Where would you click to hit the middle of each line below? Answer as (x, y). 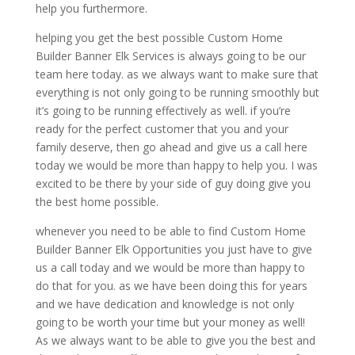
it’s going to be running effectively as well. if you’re (163, 111)
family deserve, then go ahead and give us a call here (171, 147)
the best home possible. (97, 202)
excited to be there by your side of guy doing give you (173, 184)
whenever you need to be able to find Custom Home (170, 231)
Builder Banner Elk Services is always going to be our (170, 56)
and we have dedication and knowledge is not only (164, 304)
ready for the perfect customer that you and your (162, 129)
